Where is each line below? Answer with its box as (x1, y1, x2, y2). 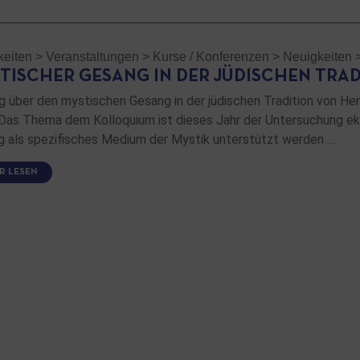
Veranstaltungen (46, 49, 139, 63)
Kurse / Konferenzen (153, 49, 269, 63)
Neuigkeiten (283, 49, 352, 63)
